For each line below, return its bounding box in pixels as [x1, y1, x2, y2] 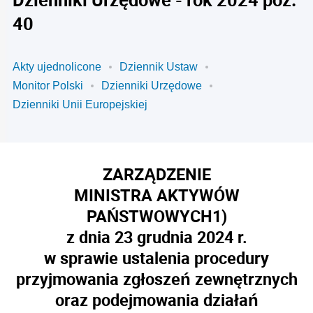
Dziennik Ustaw [119, 61, 198, 73]
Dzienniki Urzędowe [101, 80, 202, 92]
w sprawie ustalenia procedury [44, 247, 269, 269]
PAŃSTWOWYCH [86, 205, 212, 227]
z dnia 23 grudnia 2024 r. [66, 226, 247, 248]
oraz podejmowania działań [54, 289, 259, 311]
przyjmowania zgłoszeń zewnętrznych [15, 268, 298, 290]
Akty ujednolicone [13, 61, 101, 73]
